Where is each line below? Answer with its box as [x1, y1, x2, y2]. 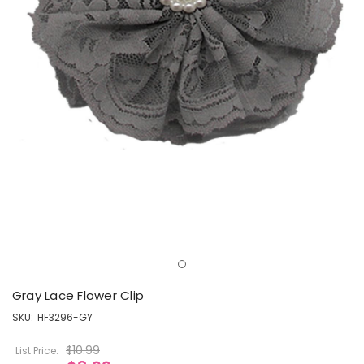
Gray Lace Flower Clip [12, 287, 145, 305]
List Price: [15, 344, 58, 358]
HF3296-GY [37, 310, 93, 325]
